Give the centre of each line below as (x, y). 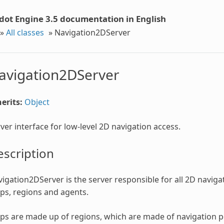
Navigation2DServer (92, 32)
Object (37, 102)
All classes (25, 32)
